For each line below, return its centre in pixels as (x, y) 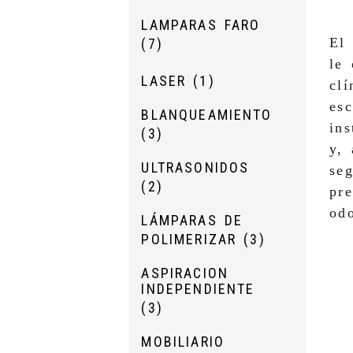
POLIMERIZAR (193, 240)
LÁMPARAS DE (192, 221)
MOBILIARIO (183, 342)
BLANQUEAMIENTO (207, 115)
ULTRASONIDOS (195, 168)
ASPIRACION (185, 273)
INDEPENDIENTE (198, 289)
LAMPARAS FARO (201, 25)
